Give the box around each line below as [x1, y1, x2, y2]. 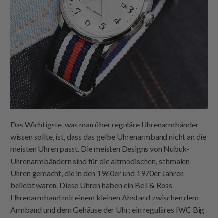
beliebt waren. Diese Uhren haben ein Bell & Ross [10, 180, 173, 190]
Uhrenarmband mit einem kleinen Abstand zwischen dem [10, 192, 199, 202]
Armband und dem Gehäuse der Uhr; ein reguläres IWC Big [10, 204, 205, 214]
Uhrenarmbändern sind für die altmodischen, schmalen [10, 156, 190, 165]
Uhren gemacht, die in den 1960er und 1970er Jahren [10, 168, 184, 178]
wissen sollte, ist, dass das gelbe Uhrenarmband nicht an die [10, 131, 207, 141]
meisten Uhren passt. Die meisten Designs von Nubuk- [10, 144, 190, 153]
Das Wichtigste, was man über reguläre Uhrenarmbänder [10, 119, 199, 129]
